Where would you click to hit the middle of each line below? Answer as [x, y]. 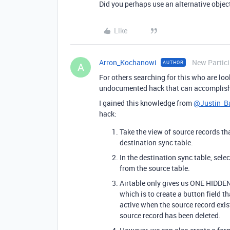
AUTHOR [173, 62]
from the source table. [155, 168]
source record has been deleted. [170, 215]
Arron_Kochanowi [128, 62]
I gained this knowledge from [146, 103]
